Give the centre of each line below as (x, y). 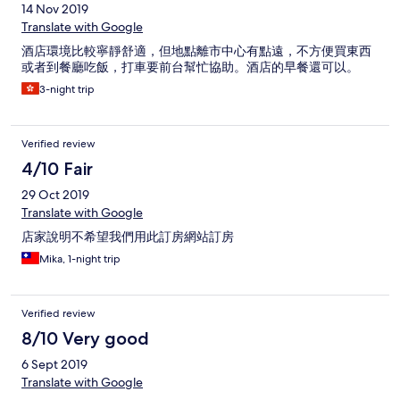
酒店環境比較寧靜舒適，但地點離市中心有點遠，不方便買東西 (196, 51)
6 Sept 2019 (54, 365)
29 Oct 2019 (55, 195)
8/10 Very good (85, 339)
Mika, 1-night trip (80, 259)
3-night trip (67, 90)
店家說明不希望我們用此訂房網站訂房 (128, 237)
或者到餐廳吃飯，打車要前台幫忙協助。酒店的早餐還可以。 (190, 67)
